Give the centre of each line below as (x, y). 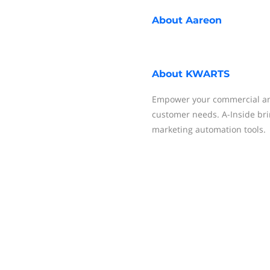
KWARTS (208, 74)
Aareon (204, 20)
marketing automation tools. (209, 129)
